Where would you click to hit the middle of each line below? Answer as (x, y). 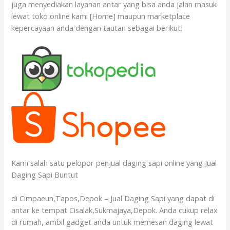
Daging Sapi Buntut (45, 174)
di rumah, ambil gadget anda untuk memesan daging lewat (112, 222)
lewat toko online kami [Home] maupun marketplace (101, 16)
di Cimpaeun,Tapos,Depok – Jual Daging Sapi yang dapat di (113, 198)
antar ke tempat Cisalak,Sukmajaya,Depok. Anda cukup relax (115, 210)
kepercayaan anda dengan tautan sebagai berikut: (97, 27)
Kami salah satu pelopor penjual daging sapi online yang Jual (114, 162)
